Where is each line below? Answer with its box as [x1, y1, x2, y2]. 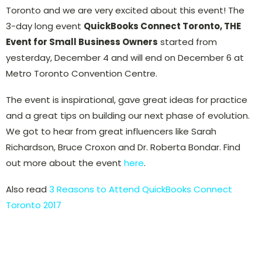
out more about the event [6, 156, 124, 169]
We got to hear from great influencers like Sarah [6, 125, 216, 137]
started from [158, 35, 217, 48]
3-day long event [6, 19, 84, 32]
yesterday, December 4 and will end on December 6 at [6, 51, 244, 64]
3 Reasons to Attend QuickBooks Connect [49, 182, 232, 195]
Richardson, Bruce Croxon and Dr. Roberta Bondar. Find [6, 140, 240, 153]
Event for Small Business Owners [6, 35, 158, 48]
